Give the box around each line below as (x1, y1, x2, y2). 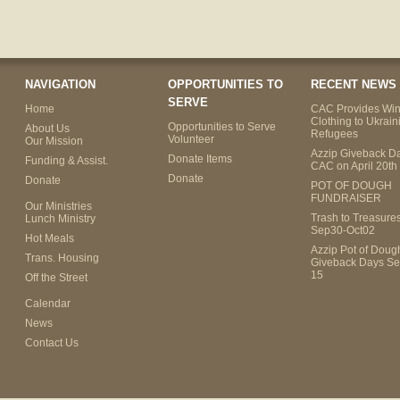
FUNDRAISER (310, 192, 381, 204)
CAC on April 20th (310, 160, 397, 172)
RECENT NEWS (310, 78, 396, 91)
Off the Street (24, 271, 87, 284)
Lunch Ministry (24, 212, 96, 225)
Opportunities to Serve (167, 121, 276, 133)
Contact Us (24, 337, 79, 349)
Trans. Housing (24, 252, 99, 264)
